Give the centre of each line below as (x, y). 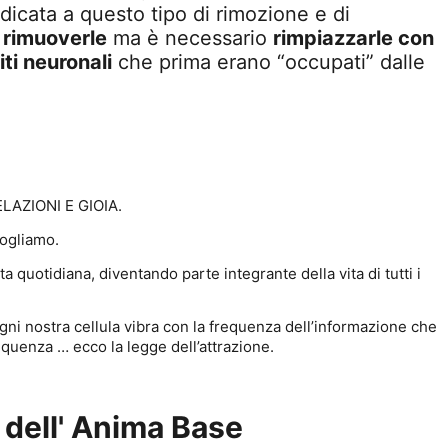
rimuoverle (55, 38)
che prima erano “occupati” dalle (268, 62)
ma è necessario (190, 38)
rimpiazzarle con (353, 38)
